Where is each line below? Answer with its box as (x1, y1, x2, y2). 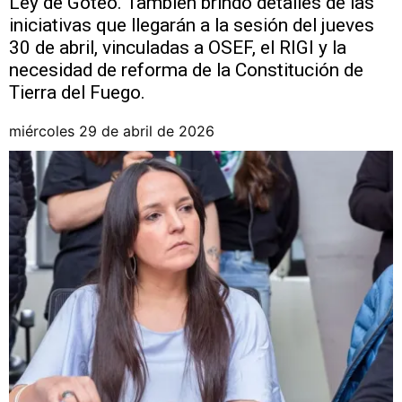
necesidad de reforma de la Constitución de (9, 59, 363, 81)
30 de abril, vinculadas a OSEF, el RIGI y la (9, 37, 346, 58)
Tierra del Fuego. (9, 82, 145, 103)
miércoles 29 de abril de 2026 (9, 122, 214, 140)
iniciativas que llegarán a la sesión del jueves (9, 14, 374, 36)
